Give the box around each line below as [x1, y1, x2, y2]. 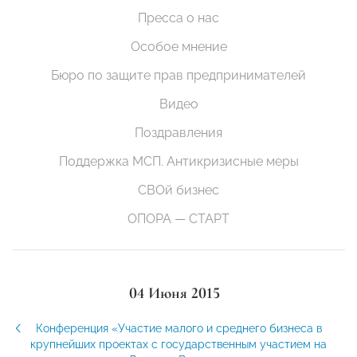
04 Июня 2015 [129, 283, 220, 303]
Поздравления [135, 124, 222, 140]
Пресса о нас [138, 10, 219, 25]
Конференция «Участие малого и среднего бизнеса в [35, 321, 322, 335]
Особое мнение [130, 38, 227, 54]
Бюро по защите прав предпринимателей [51, 67, 306, 83]
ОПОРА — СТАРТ [127, 210, 229, 226]
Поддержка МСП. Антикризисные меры [58, 153, 299, 169]
